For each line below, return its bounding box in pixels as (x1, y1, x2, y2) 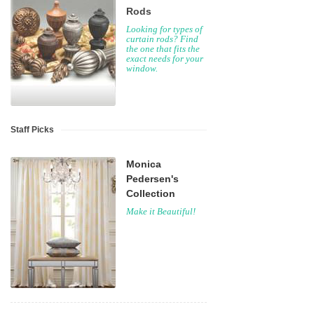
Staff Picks (11, 125, 54, 135)
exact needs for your (126, 53, 203, 64)
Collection (126, 188, 175, 199)
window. (126, 63, 158, 74)
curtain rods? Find (126, 34, 198, 44)
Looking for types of (126, 24, 203, 34)
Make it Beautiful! (126, 206, 196, 217)
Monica (126, 158, 161, 170)
